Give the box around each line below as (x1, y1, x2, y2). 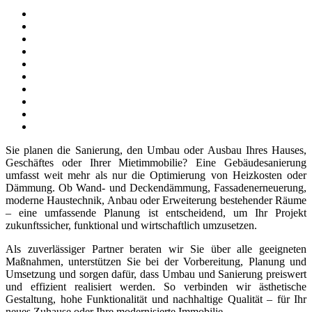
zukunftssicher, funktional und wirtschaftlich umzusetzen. (6, 219, 257, 231)
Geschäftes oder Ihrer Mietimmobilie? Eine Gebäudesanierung (6, 157, 306, 169)
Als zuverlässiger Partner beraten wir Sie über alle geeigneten (6, 243, 306, 255)
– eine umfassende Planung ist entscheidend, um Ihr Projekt (6, 207, 306, 219)
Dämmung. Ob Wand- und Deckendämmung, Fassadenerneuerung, (6, 182, 306, 194)
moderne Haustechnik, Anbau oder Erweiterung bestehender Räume (6, 194, 306, 206)
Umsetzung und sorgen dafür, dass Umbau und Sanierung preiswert (6, 268, 306, 280)
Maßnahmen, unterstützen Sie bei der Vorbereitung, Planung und (6, 256, 306, 267)
